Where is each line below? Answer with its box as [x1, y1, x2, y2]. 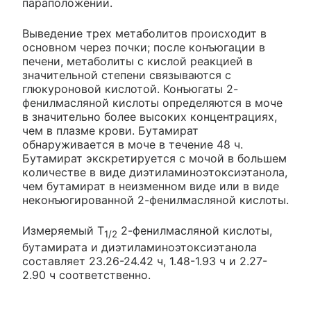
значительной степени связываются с [22, 68, 231, 83]
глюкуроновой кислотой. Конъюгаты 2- [22, 82, 238, 96]
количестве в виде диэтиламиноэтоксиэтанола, [22, 165, 287, 180]
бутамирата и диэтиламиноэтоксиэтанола [22, 239, 257, 254]
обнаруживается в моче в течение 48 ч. [22, 137, 243, 152]
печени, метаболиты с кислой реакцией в [22, 54, 253, 69]
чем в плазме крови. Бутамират [22, 124, 199, 138]
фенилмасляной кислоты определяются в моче [22, 96, 283, 110]
